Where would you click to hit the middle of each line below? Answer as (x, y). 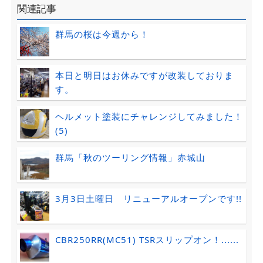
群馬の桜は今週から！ (102, 34)
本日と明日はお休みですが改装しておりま (144, 75)
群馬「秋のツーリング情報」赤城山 (130, 158)
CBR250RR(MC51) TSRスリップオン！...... (147, 240)
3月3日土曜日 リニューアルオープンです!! (148, 199)
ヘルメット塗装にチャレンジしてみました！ (149, 117)
